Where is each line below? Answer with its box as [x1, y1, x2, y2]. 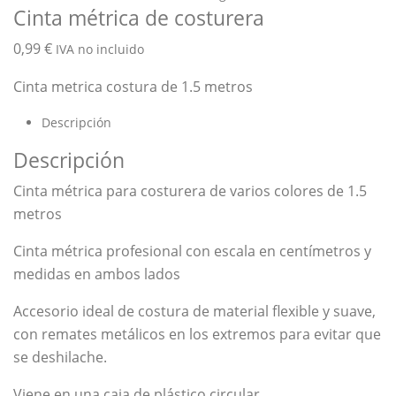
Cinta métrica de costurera [13, 4, 264, 33]
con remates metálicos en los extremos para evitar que [13, 324, 381, 345]
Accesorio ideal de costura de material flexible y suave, [13, 301, 376, 322]
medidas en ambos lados [13, 264, 180, 285]
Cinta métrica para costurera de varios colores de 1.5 [13, 181, 367, 202]
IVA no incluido [56, 41, 144, 58]
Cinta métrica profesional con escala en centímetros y [13, 241, 371, 262]
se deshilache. [13, 347, 107, 368]
